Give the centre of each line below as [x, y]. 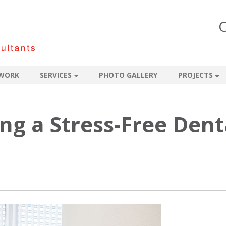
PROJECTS [196, 75]
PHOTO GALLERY [128, 75]
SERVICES [56, 75]
